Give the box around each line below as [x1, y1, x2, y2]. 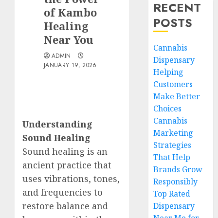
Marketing [153, 127, 194, 138]
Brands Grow [153, 164, 203, 175]
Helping [153, 67, 184, 77]
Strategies [153, 140, 192, 150]
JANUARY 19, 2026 [44, 61, 97, 70]
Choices [153, 103, 182, 114]
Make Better [153, 91, 200, 102]
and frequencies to [22, 186, 103, 198]
